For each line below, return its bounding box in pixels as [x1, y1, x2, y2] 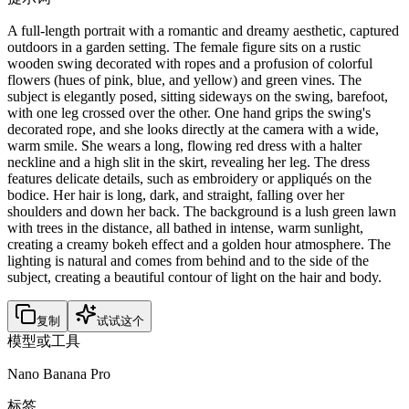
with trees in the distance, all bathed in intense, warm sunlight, [7, 219, 363, 236]
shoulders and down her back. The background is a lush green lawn [7, 203, 396, 219]
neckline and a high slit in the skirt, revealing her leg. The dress [7, 153, 370, 170]
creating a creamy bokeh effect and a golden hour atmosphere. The [7, 236, 391, 252]
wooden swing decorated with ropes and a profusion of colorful [7, 55, 372, 71]
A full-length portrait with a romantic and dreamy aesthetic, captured [7, 22, 399, 38]
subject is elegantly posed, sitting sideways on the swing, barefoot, [7, 88, 388, 104]
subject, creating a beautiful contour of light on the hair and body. [7, 268, 382, 285]
